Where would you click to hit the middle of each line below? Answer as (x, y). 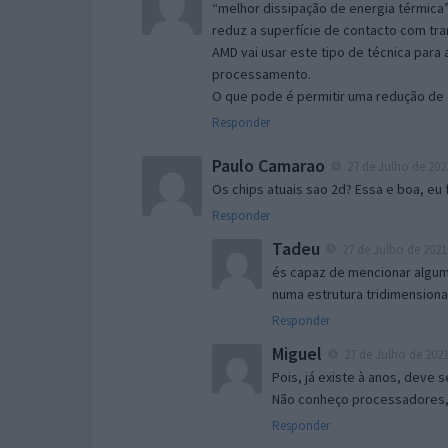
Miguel (297, 353)
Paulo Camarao (268, 165)
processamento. (261, 73)
